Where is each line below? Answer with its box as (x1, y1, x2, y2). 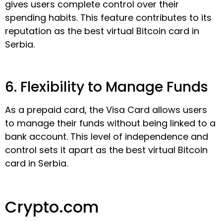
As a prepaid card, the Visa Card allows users (5, 104, 207, 116)
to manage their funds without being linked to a (5, 117, 216, 130)
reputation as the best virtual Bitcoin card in (5, 25, 199, 38)
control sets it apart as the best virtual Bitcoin (5, 144, 208, 157)
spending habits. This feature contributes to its (5, 11, 212, 24)
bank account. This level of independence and (5, 130, 208, 143)
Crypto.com (5, 196, 99, 218)
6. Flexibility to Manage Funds (5, 77, 208, 97)
